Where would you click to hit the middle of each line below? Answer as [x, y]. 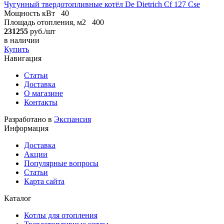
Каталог [18, 198]
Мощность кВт [29, 13]
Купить [16, 49]
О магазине [43, 93]
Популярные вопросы [61, 163]
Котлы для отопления [61, 215]
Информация [26, 128]
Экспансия [72, 119]
